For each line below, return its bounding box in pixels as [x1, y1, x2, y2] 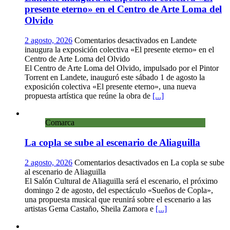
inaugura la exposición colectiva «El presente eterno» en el [25, 45, 214, 54]
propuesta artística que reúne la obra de [25, 91, 152, 101]
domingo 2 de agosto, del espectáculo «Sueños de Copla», [25, 185, 213, 195]
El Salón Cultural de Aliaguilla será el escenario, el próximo [25, 176, 218, 185]
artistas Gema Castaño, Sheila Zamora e [25, 204, 156, 213]
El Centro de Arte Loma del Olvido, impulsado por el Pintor [25, 64, 219, 73]
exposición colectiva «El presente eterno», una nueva [25, 82, 196, 91]
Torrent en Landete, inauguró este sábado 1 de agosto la [25, 73, 205, 82]
